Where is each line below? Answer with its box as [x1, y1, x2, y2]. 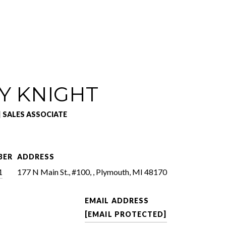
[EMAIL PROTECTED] [85, 209, 167, 218]
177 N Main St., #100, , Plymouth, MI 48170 [17, 166, 167, 177]
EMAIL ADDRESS [85, 196, 149, 205]
